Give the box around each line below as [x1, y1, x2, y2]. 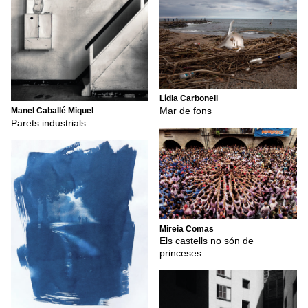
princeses [159, 247, 201, 259]
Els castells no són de [159, 235, 254, 247]
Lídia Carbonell [159, 93, 218, 104]
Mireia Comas [159, 223, 214, 234]
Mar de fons [159, 104, 212, 116]
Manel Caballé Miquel [11, 106, 93, 116]
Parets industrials [11, 117, 86, 129]
